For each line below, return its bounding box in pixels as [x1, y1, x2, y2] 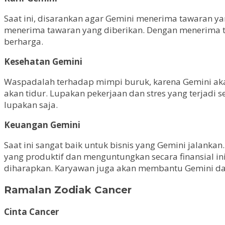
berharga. [4, 36, 43, 48]
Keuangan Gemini [4, 119, 80, 131]
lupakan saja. [4, 99, 58, 111]
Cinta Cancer [4, 206, 59, 217]
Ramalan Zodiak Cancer [4, 184, 132, 196]
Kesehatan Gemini [4, 56, 82, 68]
